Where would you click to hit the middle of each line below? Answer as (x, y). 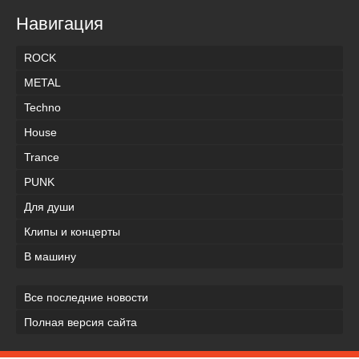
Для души (49, 206)
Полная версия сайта (81, 322)
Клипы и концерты (72, 231)
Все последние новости (86, 297)
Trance (42, 157)
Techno (42, 107)
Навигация (60, 24)
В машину (50, 256)
